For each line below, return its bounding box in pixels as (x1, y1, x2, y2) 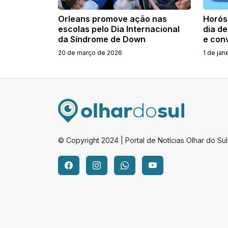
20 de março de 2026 (58, 48, 122, 56)
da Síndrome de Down (58, 34, 146, 44)
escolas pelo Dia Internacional (58, 23, 180, 34)
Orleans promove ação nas (58, 13, 167, 24)
